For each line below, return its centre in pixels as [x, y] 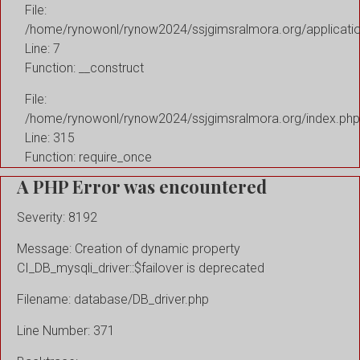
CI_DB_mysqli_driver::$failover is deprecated [141, 268]
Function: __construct [84, 67]
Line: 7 [43, 48]
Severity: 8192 [57, 218]
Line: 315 [50, 137]
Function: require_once [88, 157]
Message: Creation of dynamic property [129, 249]
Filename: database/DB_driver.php [113, 300]
